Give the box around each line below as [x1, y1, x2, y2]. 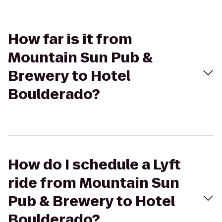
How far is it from [8, 30, 132, 49]
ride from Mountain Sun [8, 173, 179, 193]
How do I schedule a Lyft [8, 155, 181, 174]
